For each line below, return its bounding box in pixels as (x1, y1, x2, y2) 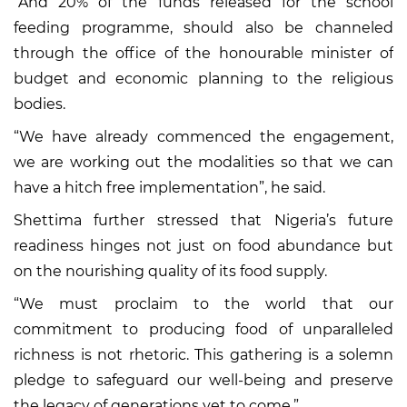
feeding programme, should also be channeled (14, 18, 393, 36)
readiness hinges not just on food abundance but (14, 236, 393, 254)
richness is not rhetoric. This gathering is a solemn (14, 345, 393, 363)
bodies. (14, 94, 65, 113)
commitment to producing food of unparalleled (14, 320, 393, 338)
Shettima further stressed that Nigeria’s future (14, 211, 393, 229)
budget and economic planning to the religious (14, 69, 393, 87)
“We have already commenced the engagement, (14, 127, 393, 145)
